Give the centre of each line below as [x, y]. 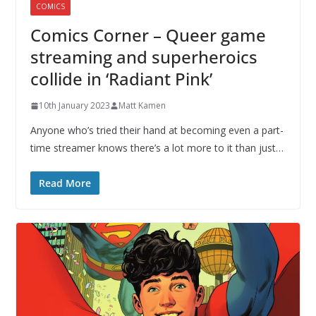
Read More [65, 183]
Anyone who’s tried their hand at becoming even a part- [157, 130]
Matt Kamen [142, 106]
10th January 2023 [74, 106]
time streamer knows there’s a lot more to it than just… [157, 148]
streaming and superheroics [144, 57]
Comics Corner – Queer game [148, 35]
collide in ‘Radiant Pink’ [121, 79]
